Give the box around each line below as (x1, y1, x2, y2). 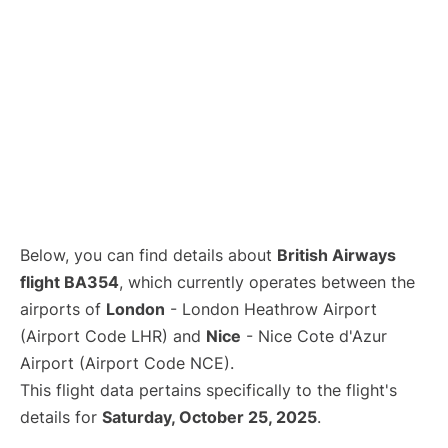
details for (20, 407, 102, 427)
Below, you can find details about (20, 245, 277, 265)
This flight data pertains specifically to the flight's (20, 380, 397, 400)
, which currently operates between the (119, 272, 415, 292)
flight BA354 (20, 272, 119, 292)
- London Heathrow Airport (165, 299, 377, 319)
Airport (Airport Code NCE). (20, 353, 234, 373)
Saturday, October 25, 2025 (102, 407, 317, 427)
